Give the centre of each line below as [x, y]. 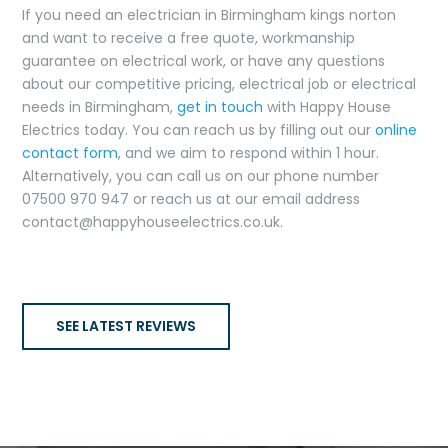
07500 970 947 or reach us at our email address [191, 198]
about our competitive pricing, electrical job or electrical [219, 83]
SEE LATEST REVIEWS [126, 325]
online [396, 129]
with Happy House [327, 106]
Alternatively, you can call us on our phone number [201, 175]
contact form [70, 152]
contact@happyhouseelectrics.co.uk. [153, 221]
